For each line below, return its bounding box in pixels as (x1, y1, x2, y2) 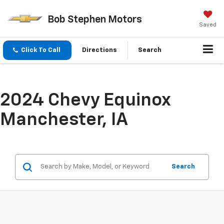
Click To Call (21, 47, 60, 54)
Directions (82, 47, 117, 54)
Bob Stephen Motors (47, 14, 142, 24)
